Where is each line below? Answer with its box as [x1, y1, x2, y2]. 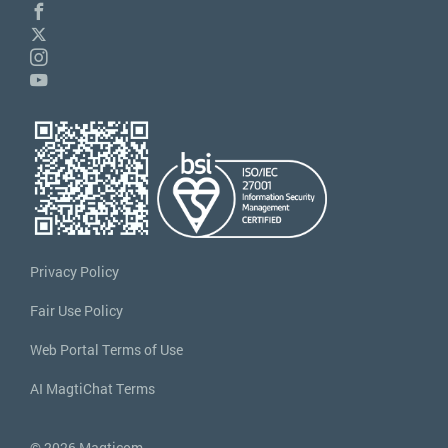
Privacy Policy [30, 262, 119, 282]
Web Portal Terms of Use [30, 340, 183, 360]
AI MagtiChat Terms [30, 379, 155, 399]
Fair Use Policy [30, 301, 123, 321]
